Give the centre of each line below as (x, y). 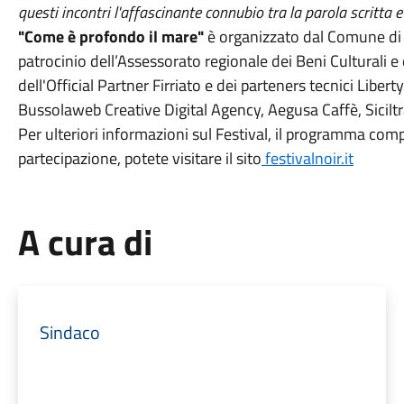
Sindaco (69, 332)
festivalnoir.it (307, 158)
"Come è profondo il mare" (110, 37)
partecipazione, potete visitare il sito (139, 158)
